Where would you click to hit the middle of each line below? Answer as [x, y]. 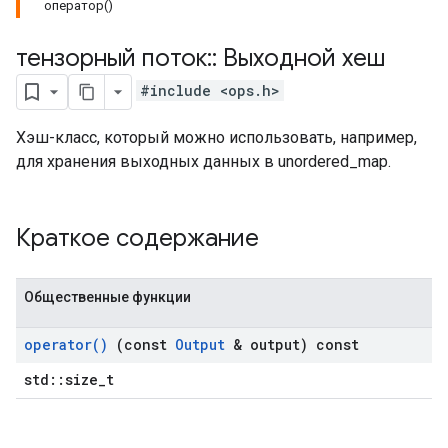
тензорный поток [111, 58]
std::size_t [69, 379]
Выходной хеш [301, 58]
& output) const [292, 344]
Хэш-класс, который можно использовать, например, [216, 137]
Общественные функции [107, 297]
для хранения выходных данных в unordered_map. [203, 161]
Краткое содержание [140, 238]
